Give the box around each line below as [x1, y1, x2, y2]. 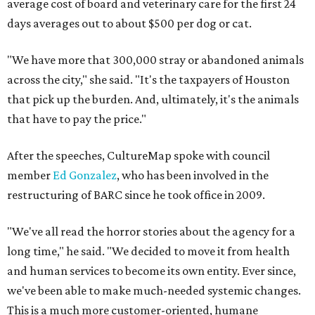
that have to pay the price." [7, 112, 146, 126]
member [7, 168, 53, 182]
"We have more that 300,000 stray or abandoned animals [7, 53, 304, 67]
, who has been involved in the [117, 168, 269, 182]
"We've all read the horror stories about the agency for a [7, 224, 295, 238]
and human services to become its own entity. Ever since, [7, 264, 296, 278]
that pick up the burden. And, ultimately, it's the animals [7, 92, 299, 106]
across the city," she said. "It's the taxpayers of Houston [7, 72, 290, 86]
